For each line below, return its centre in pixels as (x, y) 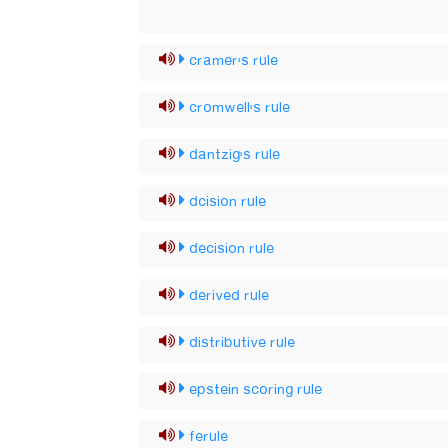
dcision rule (228, 202)
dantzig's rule (235, 155)
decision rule (232, 249)
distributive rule (242, 343)
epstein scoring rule (256, 390)
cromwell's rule (240, 108)
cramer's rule (234, 61)
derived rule (229, 296)
